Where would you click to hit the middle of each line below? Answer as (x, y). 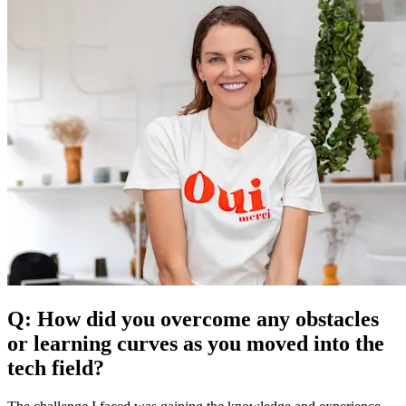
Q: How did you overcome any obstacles (193, 319)
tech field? (56, 367)
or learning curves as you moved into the (196, 343)
